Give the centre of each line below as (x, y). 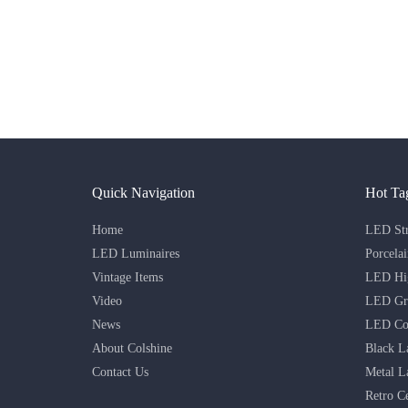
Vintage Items (127, 278)
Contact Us (120, 372)
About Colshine (132, 349)
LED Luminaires (135, 254)
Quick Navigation (143, 192)
